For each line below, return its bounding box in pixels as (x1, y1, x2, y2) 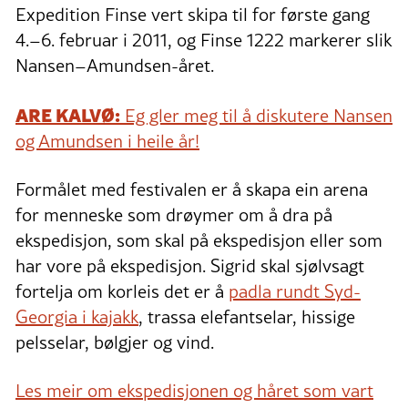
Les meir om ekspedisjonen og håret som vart (15, 378, 373, 404)
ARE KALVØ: (15, 100, 120, 128)
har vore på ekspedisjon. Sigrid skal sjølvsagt (15, 253, 364, 280)
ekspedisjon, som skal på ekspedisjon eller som (15, 228, 382, 254)
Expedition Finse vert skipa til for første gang (15, 2, 370, 28)
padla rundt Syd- (229, 279, 361, 305)
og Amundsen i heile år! (15, 128, 199, 155)
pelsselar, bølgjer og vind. (15, 330, 214, 356)
